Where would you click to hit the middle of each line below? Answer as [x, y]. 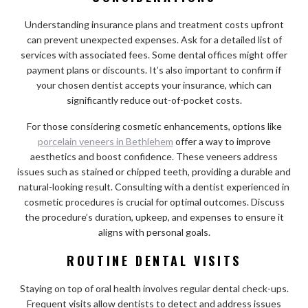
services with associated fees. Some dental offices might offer [154, 54]
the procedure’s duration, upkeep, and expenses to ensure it [154, 217]
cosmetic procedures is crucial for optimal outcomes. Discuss [154, 201]
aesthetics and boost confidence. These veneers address [154, 156]
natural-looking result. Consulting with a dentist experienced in [154, 186]
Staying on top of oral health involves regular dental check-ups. [154, 288]
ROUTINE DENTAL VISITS [154, 260]
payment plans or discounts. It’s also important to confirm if [154, 69]
